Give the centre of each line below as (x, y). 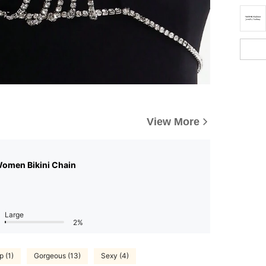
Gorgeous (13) (57, 256)
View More (173, 121)
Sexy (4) (115, 256)
